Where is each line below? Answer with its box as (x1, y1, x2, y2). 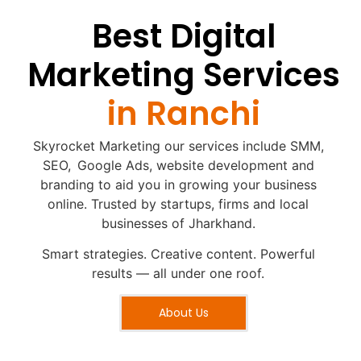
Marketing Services (27, 52, 340, 98)
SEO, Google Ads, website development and (42, 156, 314, 173)
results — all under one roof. (92, 264, 264, 281)
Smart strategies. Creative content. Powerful (41, 245, 315, 262)
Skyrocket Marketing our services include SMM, (32, 137, 324, 154)
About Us (158, 305, 209, 322)
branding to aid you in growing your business (39, 176, 317, 193)
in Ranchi (106, 90, 260, 136)
